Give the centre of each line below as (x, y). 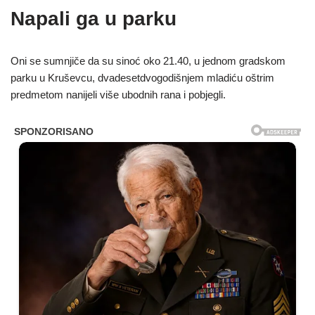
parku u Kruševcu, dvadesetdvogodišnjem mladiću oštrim (142, 78)
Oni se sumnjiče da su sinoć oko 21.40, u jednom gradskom (148, 61)
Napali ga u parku (94, 19)
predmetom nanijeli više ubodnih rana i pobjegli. (118, 95)
